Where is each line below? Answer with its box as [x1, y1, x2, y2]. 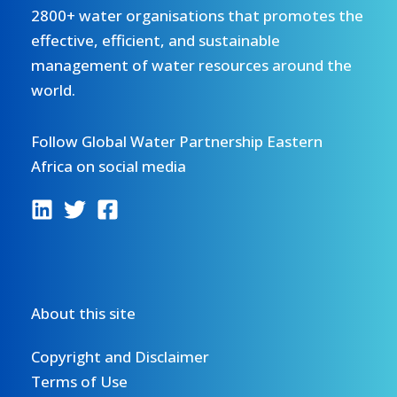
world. [31, 79, 75, 100]
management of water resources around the [31, 54, 352, 75]
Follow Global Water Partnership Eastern [31, 130, 323, 152]
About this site [31, 302, 136, 323]
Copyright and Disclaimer [31, 346, 209, 367]
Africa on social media [31, 155, 186, 176]
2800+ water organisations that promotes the [31, 4, 363, 26]
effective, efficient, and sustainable [31, 29, 280, 51]
